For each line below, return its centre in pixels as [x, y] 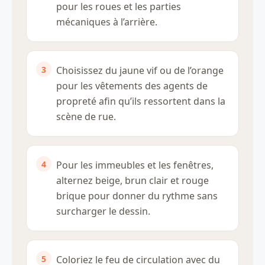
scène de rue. [86, 117]
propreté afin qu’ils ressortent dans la [141, 101]
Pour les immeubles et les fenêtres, [135, 165]
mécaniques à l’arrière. [107, 22]
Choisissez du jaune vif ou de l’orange [140, 71]
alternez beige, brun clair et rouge [132, 181]
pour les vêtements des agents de [132, 86]
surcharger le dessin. [103, 211]
